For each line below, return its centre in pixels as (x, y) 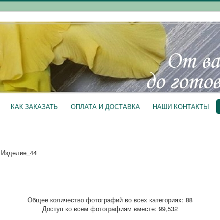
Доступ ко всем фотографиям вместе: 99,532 (110, 209)
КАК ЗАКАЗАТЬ (34, 106)
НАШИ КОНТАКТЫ (181, 106)
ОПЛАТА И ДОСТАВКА (105, 106)
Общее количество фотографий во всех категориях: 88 (110, 200)
